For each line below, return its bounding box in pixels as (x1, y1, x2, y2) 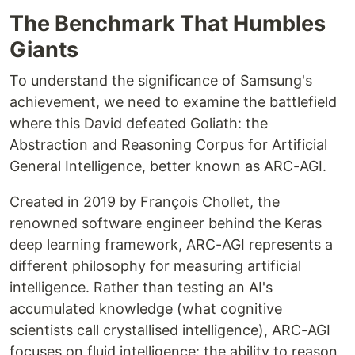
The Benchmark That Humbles (10, 10, 326, 37)
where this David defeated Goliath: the (10, 115, 268, 132)
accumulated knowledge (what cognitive (10, 300, 282, 318)
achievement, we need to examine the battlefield (10, 94, 337, 111)
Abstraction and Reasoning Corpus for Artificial (10, 136, 327, 154)
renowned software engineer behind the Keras (10, 215, 322, 232)
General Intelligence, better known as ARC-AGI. (10, 158, 326, 175)
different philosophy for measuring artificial (10, 258, 301, 275)
